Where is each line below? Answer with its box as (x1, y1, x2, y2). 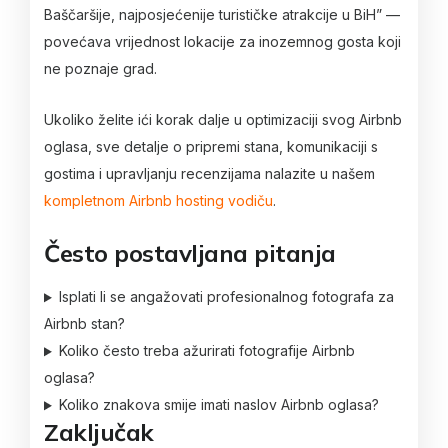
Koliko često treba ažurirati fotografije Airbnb (58, 342, 355, 360)
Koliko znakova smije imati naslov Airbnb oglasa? (58, 396, 379, 414)
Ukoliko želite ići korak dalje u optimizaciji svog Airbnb (44, 111, 402, 129)
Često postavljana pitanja (44, 237, 336, 268)
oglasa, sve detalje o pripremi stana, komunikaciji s (44, 138, 378, 156)
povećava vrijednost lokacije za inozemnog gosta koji (44, 32, 401, 50)
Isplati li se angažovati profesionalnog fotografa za (58, 288, 394, 306)
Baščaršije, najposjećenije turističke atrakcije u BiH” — (44, 5, 400, 23)
